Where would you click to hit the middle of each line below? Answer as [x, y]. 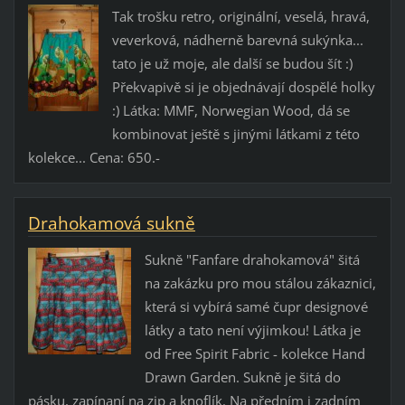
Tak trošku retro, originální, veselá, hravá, [240, 16]
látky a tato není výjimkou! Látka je [252, 330]
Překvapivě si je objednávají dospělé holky [243, 86]
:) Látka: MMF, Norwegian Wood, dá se [231, 110]
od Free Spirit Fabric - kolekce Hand [254, 353]
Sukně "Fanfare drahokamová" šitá [252, 259]
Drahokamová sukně [111, 223]
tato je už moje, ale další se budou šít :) [232, 63]
